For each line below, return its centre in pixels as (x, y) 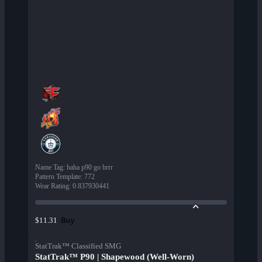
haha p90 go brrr (90, 168)
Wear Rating (52, 186)
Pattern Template (58, 177)
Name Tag (49, 168)
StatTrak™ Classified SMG (78, 246)
